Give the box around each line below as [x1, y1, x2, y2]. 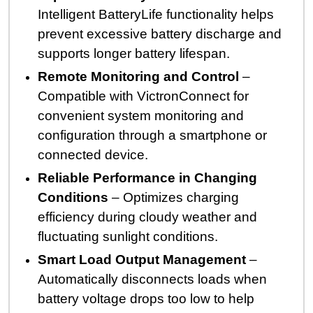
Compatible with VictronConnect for [38, 88, 249, 103]
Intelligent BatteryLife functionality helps [38, 6, 275, 22]
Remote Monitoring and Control [38, 68, 240, 84]
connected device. [38, 147, 149, 162]
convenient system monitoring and [38, 108, 245, 123]
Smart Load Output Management [38, 252, 247, 267]
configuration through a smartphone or [38, 127, 268, 143]
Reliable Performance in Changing [38, 170, 258, 185]
